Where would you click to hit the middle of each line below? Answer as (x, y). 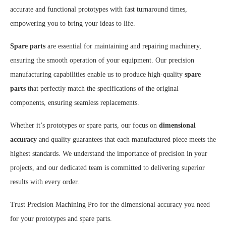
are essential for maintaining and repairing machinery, (123, 46)
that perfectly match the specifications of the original (102, 89)
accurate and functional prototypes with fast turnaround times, (99, 10)
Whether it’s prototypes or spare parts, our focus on (84, 126)
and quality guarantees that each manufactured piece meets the (126, 140)
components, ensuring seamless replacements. (75, 103)
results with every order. (45, 182)
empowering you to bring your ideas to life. (73, 24)
